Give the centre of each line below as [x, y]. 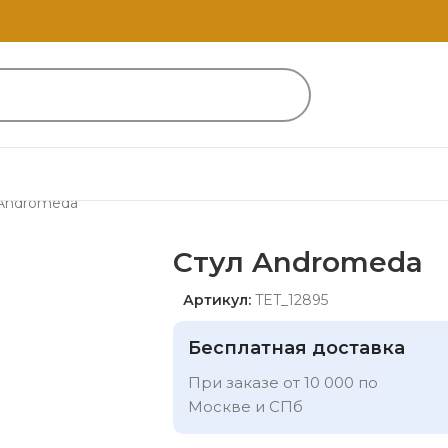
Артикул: [219, 299]
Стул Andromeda [298, 261]
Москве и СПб [245, 406]
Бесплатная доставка [296, 347]
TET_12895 [291, 299]
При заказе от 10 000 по [283, 382]
